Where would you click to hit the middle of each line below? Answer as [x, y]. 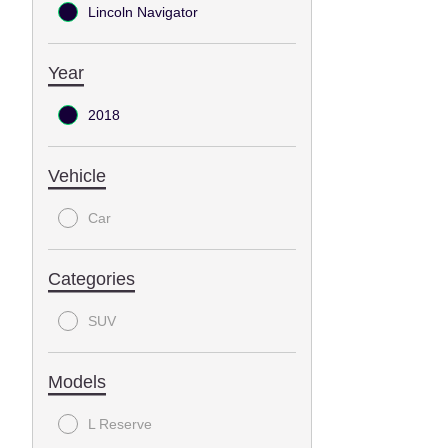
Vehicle [77, 175]
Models [77, 381]
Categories [91, 278]
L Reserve [120, 423]
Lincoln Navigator [143, 11]
